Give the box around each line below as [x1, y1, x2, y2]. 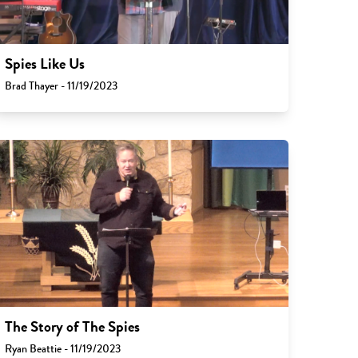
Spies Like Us [5, 53, 86, 76]
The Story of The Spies [5, 315, 141, 338]
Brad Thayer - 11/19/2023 [5, 78, 118, 95]
